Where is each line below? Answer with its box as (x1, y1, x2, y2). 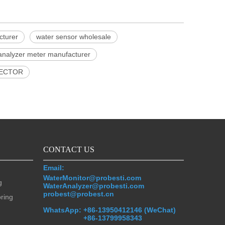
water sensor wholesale (36, 33, 111, 41)
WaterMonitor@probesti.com (43, 174, 141, 182)
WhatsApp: (43, 206, 83, 214)
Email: (43, 164, 66, 172)
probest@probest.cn (43, 190, 114, 198)
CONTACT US (43, 145, 94, 154)
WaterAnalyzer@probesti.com (43, 182, 144, 190)
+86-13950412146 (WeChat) (83, 206, 176, 214)
